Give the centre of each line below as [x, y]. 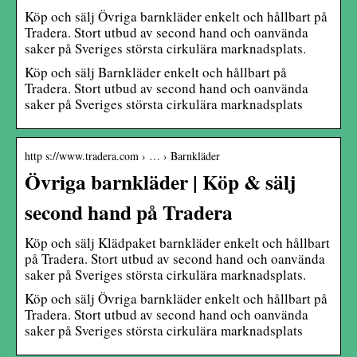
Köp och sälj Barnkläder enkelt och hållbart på [156, 72]
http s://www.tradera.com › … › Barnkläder [122, 155]
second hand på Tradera [129, 212]
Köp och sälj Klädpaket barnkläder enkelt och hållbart [177, 242]
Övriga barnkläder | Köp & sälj [160, 181]
